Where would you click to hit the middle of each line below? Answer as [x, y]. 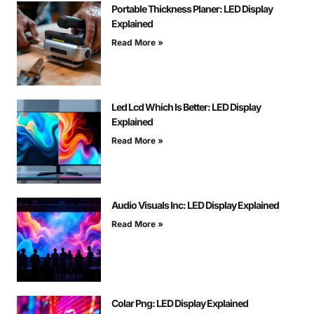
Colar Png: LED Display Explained [180, 303]
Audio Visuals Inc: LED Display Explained [195, 205]
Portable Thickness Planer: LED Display [192, 9]
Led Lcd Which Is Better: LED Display [186, 107]
